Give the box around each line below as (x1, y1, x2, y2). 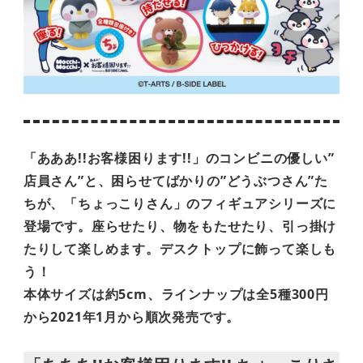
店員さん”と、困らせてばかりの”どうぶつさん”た (23, 171, 328, 190)
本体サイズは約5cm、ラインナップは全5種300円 (23, 284, 329, 303)
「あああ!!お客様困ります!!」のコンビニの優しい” (23, 148, 335, 167)
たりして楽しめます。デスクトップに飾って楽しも (23, 239, 337, 258)
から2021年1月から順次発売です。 (23, 307, 241, 326)
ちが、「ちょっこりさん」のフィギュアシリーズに (23, 194, 337, 212)
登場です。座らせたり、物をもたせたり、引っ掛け (23, 216, 337, 235)
